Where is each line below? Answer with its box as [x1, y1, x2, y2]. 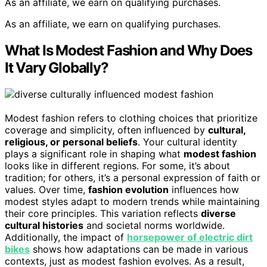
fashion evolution [88, 184, 169, 196]
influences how [169, 184, 239, 196]
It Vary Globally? [5, 59, 108, 77]
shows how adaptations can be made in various [30, 243, 248, 256]
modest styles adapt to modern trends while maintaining [5, 195, 260, 208]
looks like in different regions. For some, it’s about [5, 160, 230, 172]
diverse [201, 207, 236, 220]
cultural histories [5, 219, 83, 232]
